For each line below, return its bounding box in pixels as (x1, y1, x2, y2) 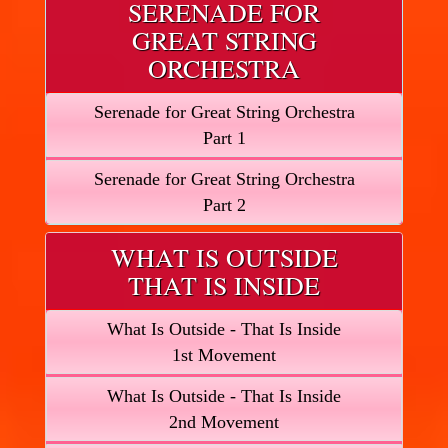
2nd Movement (169, 412, 279, 433)
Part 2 (202, 195, 246, 216)
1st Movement (172, 345, 276, 366)
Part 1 (202, 128, 246, 149)
